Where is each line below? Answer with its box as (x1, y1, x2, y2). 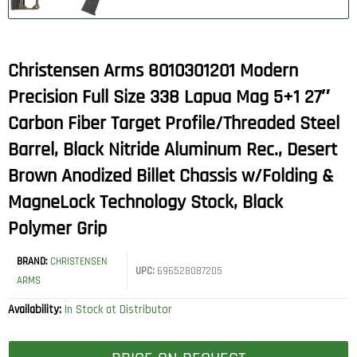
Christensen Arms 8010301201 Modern (8, 58, 298, 83)
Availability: (8, 301, 65, 317)
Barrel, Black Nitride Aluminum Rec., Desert (8, 137, 337, 162)
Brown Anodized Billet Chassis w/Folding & (8, 163, 333, 188)
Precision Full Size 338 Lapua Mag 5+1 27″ (8, 84, 331, 109)
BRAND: (17, 254, 50, 268)
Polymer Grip (8, 216, 107, 241)
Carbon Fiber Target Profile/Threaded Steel (8, 111, 339, 135)
